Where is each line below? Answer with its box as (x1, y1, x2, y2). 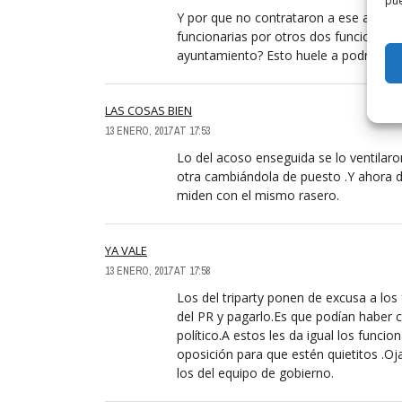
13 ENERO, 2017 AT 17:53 (105, 123, 210, 138)
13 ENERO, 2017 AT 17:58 (105, 263, 210, 278)
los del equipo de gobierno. (177, 363, 334, 381)
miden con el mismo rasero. (177, 186, 339, 204)
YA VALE (105, 241, 147, 258)
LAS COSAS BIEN (105, 101, 192, 118)
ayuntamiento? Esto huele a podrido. (177, 46, 389, 64)
